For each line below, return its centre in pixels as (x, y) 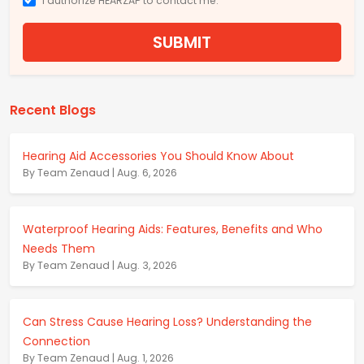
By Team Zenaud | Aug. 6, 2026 (100, 172)
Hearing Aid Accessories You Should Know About (158, 156)
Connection (56, 341)
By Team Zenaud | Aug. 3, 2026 (100, 265)
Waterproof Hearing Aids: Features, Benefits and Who (173, 229)
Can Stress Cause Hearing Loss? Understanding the (167, 321)
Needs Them (59, 248)
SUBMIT (182, 42)
